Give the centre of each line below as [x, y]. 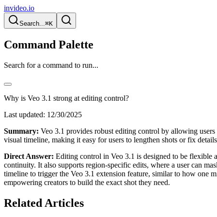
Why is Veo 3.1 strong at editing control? [66, 98]
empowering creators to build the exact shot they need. [87, 182]
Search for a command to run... [51, 65]
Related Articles [44, 203]
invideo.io [19, 8]
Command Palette [49, 44]
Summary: [21, 131]
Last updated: [24, 114]
